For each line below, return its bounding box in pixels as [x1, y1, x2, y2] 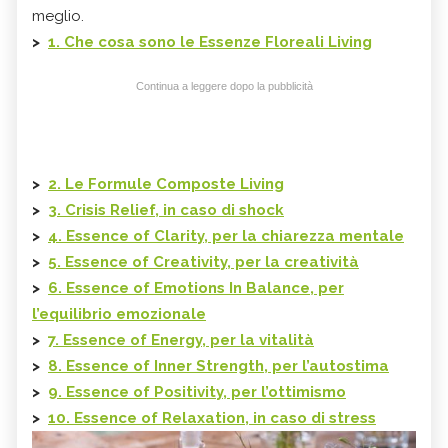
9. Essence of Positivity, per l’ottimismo [48, 383, 346, 402]
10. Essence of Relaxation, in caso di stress [48, 409, 376, 428]
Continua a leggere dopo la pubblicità [135, 80, 313, 93]
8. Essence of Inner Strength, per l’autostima [48, 357, 389, 376]
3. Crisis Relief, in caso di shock [48, 201, 284, 220]
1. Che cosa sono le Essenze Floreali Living [48, 33, 372, 52]
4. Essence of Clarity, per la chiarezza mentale [48, 227, 404, 246]
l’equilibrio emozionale [32, 305, 206, 324]
